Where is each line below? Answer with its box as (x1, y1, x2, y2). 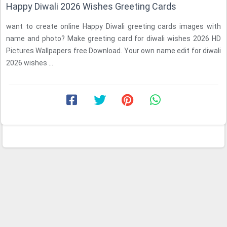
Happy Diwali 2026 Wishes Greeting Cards (6, 1, 176, 12)
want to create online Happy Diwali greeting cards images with (6, 22, 221, 30)
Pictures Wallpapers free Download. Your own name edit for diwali (6, 47, 221, 55)
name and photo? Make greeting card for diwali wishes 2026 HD (6, 34, 221, 43)
